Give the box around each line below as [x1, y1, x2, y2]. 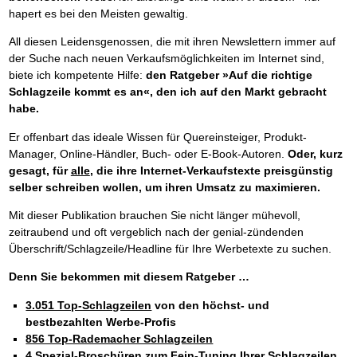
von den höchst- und [151, 298, 270, 312]
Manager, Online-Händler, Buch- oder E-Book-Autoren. [8, 147, 288, 160]
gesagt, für [8, 163, 71, 177]
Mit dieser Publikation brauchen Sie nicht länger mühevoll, [8, 208, 300, 222]
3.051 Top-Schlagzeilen [25, 298, 152, 312]
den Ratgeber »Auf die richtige [145, 69, 312, 82]
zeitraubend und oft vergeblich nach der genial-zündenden [8, 225, 304, 238]
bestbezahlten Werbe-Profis [25, 315, 177, 328]
